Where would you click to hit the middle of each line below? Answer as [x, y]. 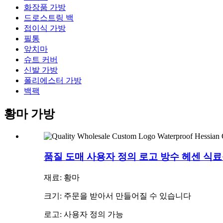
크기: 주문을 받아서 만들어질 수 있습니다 [117, 196]
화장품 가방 [45, 7]
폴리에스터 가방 [53, 80]
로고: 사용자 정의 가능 [84, 214]
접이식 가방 [45, 28]
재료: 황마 [62, 177]
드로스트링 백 [49, 17]
